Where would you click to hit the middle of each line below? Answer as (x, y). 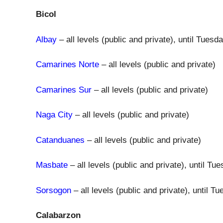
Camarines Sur (64, 90)
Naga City (54, 115)
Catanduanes (60, 140)
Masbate (52, 165)
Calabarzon (58, 215)
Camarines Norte (67, 64)
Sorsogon (54, 190)
